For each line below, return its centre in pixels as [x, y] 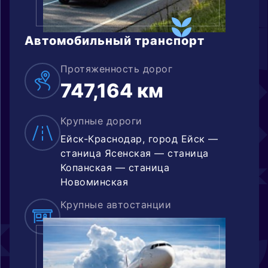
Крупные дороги [101, 121]
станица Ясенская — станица [135, 153]
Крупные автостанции [116, 205]
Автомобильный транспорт [115, 41]
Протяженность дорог [117, 69]
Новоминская [95, 182]
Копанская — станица [115, 167]
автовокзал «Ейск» [109, 223]
